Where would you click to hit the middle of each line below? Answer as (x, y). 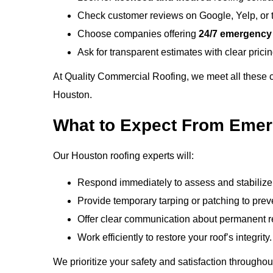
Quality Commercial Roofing (126, 77)
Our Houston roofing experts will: (123, 155)
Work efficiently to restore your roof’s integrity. (175, 237)
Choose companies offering (138, 34)
